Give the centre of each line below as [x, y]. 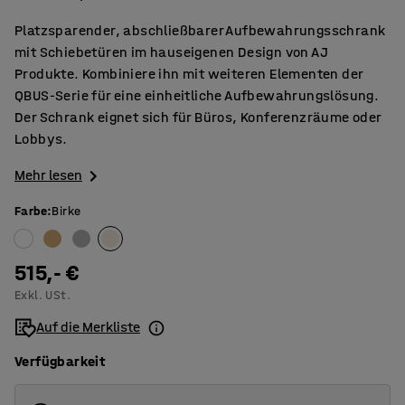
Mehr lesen [48, 175]
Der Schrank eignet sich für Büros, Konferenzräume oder [198, 117]
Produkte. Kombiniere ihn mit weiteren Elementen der [189, 74]
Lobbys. [41, 139]
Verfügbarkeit [60, 362]
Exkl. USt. [42, 296]
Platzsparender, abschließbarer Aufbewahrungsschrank [200, 30]
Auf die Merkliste [88, 327]
